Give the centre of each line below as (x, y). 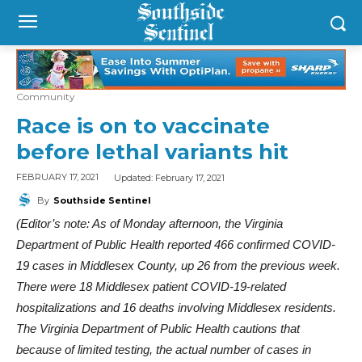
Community (46, 97)
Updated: (135, 177)
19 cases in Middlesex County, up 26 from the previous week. (178, 265)
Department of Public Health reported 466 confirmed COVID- (176, 244)
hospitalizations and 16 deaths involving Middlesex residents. (176, 307)
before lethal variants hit (152, 152)
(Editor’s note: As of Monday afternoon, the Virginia (149, 223)
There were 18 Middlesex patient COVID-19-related (151, 286)
